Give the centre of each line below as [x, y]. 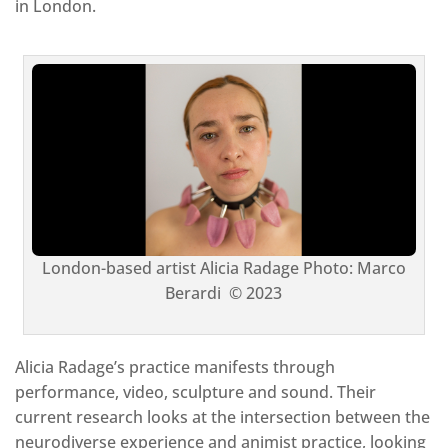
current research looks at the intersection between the [222, 416]
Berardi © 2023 [224, 292]
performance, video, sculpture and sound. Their [195, 391]
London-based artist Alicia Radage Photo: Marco [223, 267]
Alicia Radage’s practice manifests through [175, 366]
